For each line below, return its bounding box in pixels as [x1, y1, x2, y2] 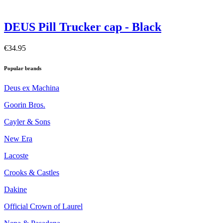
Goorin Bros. [4, 100, 45, 109]
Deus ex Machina [4, 83, 59, 92]
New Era [4, 134, 32, 143]
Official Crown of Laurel [4, 202, 83, 211]
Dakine [4, 185, 27, 194]
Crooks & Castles [4, 168, 59, 177]
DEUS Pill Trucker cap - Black [4, 20, 161, 33]
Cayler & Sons [4, 117, 50, 126]
